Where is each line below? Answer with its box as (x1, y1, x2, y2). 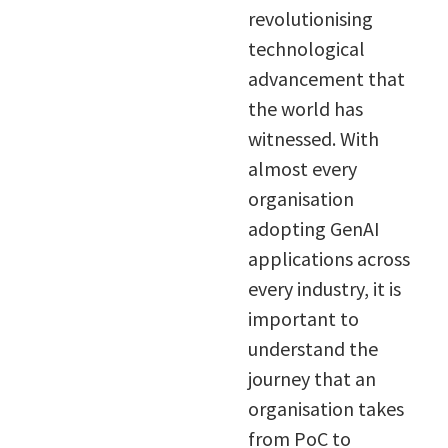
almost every (247, 155, 357, 181)
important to (247, 305, 359, 331)
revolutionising (247, 5, 373, 31)
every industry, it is (247, 275, 401, 301)
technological (247, 35, 365, 61)
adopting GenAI (247, 215, 380, 241)
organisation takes (247, 395, 404, 421)
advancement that (247, 65, 405, 91)
